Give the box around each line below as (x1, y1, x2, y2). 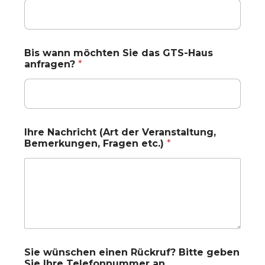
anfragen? (24, 58, 78, 70)
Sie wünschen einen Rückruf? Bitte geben (24, 247, 240, 258)
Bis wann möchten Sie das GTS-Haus (24, 47, 213, 59)
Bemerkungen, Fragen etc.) (24, 137, 167, 149)
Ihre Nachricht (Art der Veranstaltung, (24, 126, 216, 138)
